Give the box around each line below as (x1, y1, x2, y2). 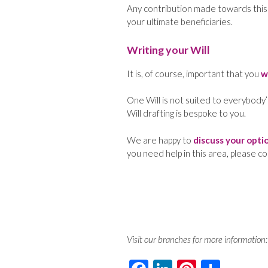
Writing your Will (127, 42, 210, 56)
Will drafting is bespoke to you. (127, 108, 246, 119)
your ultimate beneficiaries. (127, 16, 233, 28)
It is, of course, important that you (127, 68, 261, 79)
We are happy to (127, 134, 193, 145)
